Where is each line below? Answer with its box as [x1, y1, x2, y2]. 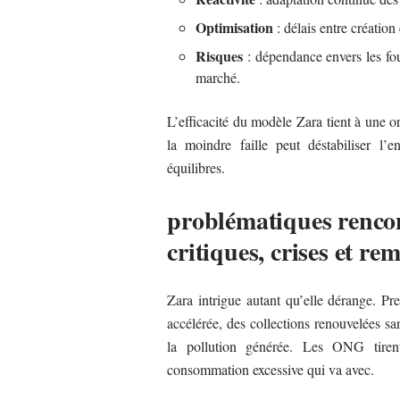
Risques [196, 45, 244, 66]
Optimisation [196, 16, 274, 37]
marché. [196, 67, 241, 87]
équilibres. [167, 157, 226, 177]
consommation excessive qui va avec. [167, 359, 375, 379]
